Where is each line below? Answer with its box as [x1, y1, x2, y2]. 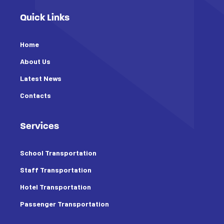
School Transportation [20, 148, 96, 157]
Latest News [20, 74, 61, 83]
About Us [20, 57, 50, 66]
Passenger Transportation [20, 199, 109, 208]
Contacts [20, 91, 51, 100]
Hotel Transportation [20, 182, 91, 191]
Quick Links [20, 13, 69, 23]
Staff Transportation [20, 165, 91, 174]
